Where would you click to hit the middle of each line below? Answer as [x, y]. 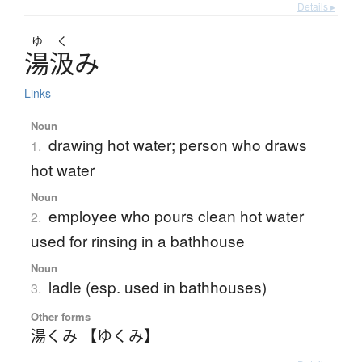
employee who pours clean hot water [176, 216]
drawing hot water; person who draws [177, 145]
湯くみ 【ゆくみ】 [95, 335]
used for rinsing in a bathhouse [137, 241]
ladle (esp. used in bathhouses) [157, 287]
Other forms [60, 317]
